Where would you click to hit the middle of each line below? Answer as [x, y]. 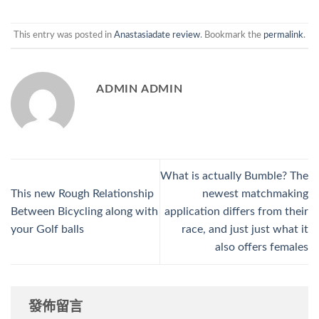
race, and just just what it [245, 229]
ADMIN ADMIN [140, 89]
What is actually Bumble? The [234, 176]
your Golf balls [47, 229]
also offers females [262, 247]
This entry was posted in [64, 35]
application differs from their [236, 211]
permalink [283, 35]
